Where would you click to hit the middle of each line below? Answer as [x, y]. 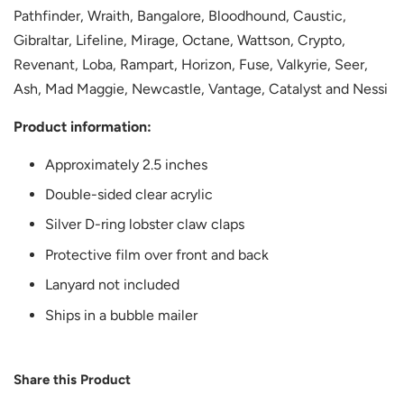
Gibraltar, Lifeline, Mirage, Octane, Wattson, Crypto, [179, 40]
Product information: [83, 126]
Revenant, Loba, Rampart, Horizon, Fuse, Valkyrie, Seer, [191, 64]
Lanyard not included [112, 285]
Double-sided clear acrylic [129, 195]
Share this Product [72, 379]
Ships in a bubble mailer [121, 315]
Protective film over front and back [157, 254]
